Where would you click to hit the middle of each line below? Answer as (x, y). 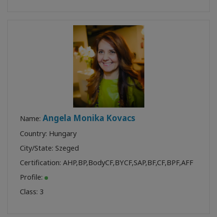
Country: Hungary (48, 133)
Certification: (41, 162)
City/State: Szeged (49, 148)
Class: (30, 191)
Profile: (32, 177)
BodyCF (101, 162)
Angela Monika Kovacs (89, 118)
